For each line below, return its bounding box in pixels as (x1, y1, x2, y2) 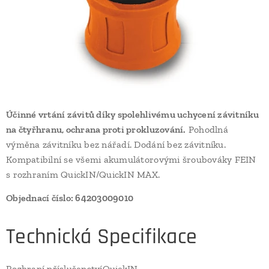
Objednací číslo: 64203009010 (6, 192, 134, 204)
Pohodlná (186, 124, 228, 136)
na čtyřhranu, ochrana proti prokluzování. (6, 124, 186, 136)
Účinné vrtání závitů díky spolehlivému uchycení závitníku (6, 109, 259, 121)
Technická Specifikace (6, 223, 198, 251)
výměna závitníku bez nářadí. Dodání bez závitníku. (6, 139, 226, 151)
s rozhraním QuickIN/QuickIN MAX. (6, 169, 160, 181)
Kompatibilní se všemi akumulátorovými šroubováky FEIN (6, 154, 256, 166)
